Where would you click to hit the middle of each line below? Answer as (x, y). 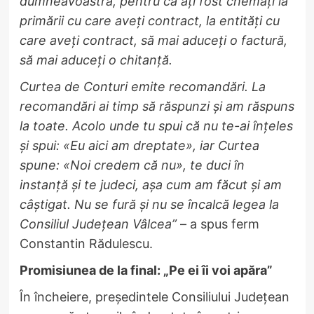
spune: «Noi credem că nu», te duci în (132, 165)
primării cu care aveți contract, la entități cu (149, 20)
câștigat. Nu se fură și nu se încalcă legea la (149, 204)
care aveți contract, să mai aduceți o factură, (153, 40)
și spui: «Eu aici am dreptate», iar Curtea (139, 145)
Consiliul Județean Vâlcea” (98, 224)
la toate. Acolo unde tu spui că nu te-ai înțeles (156, 125)
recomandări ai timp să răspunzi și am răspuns (157, 106)
